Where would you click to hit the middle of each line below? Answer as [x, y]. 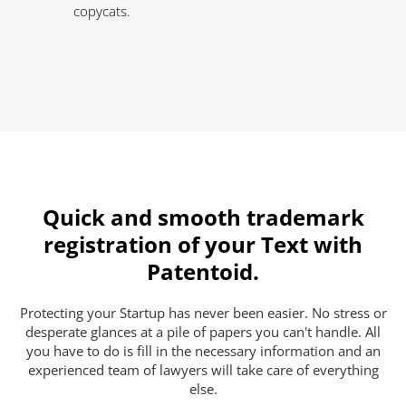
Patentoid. [203, 271]
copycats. [102, 11]
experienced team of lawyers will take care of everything [203, 369]
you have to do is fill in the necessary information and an [203, 350]
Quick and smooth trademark [203, 217]
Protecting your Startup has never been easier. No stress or [203, 312]
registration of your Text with [203, 244]
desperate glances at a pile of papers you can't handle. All [203, 331]
